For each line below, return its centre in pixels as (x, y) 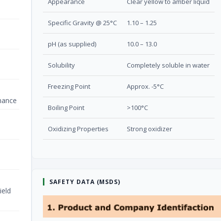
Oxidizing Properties (78, 129)
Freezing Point (69, 86)
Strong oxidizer (149, 129)
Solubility (61, 65)
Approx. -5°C (145, 86)
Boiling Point (66, 107)
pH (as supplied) (72, 44)
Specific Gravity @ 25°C (82, 22)
